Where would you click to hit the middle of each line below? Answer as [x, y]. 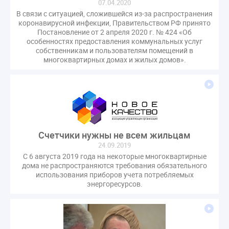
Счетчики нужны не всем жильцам [114, 135]
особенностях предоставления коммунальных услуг [114, 41]
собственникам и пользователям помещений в [114, 50]
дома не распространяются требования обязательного [114, 165]
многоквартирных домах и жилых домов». [114, 59]
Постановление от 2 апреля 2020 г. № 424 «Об [114, 32]
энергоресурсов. [114, 184]
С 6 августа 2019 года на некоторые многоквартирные [114, 156]
